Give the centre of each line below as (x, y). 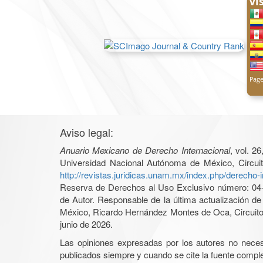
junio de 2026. (86, 224)
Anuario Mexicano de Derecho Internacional (145, 150)
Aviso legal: (87, 132)
